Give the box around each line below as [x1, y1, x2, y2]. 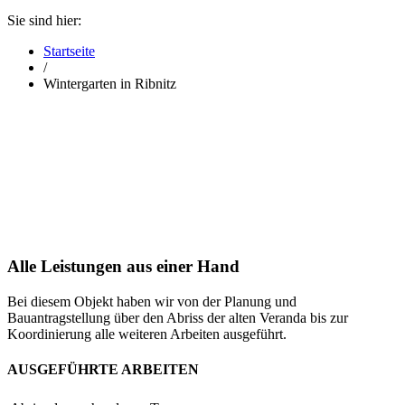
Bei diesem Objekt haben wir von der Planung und [7, 294, 297, 310]
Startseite [43, 42, 95, 59]
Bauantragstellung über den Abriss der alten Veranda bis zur [7, 310, 348, 326]
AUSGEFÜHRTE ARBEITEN [7, 362, 199, 378]
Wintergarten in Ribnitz [43, 75, 176, 91]
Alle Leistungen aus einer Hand [7, 257, 240, 277]
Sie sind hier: [7, 12, 81, 28]
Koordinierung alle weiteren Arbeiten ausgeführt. [7, 326, 287, 343]
